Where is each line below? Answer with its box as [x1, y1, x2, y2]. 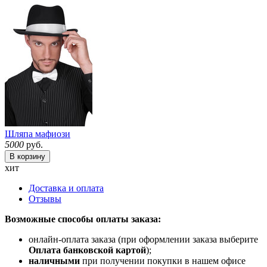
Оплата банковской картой [29, 244, 146, 255]
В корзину [10, 151, 45, 161]
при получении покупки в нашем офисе [80, 255, 246, 266]
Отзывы [29, 193, 61, 204]
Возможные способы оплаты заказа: [5, 213, 161, 224]
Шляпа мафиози [5, 128, 70, 139]
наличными [29, 255, 80, 266]
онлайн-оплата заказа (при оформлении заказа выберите [29, 234, 258, 244]
